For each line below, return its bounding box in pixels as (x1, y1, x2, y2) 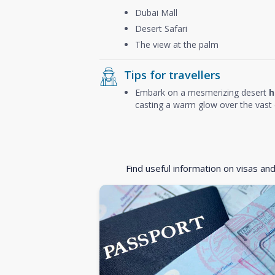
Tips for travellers (124, 67, 220, 82)
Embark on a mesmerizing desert (135, 86, 269, 98)
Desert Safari (135, 22, 187, 34)
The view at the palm (135, 38, 219, 50)
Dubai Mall (135, 6, 177, 18)
